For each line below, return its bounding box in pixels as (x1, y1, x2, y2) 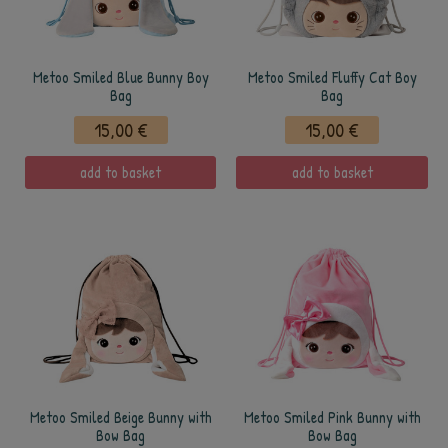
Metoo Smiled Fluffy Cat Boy (247, 67, 417, 88)
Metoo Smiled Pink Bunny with (243, 407, 421, 428)
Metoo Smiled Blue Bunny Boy (32, 67, 209, 88)
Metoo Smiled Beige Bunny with (29, 407, 212, 428)
